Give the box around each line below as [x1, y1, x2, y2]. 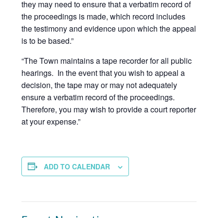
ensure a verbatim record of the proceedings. [21, 91, 177, 103]
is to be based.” [21, 35, 73, 46]
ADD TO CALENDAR [44, 161, 110, 171]
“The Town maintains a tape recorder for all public [21, 54, 192, 66]
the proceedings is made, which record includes [21, 10, 185, 22]
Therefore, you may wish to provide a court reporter [21, 103, 196, 115]
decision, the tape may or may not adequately [21, 79, 177, 91]
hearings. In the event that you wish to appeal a [21, 67, 185, 78]
